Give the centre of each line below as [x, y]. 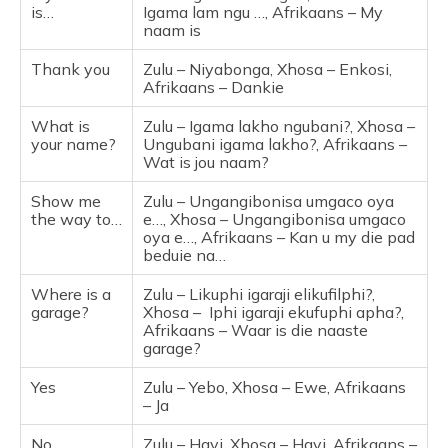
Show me [66, 200]
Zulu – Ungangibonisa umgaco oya [268, 200]
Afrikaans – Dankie [213, 86]
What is [60, 125]
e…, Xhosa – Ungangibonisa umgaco [274, 218]
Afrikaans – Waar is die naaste [255, 329]
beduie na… [184, 254]
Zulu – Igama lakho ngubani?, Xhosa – [279, 125]
